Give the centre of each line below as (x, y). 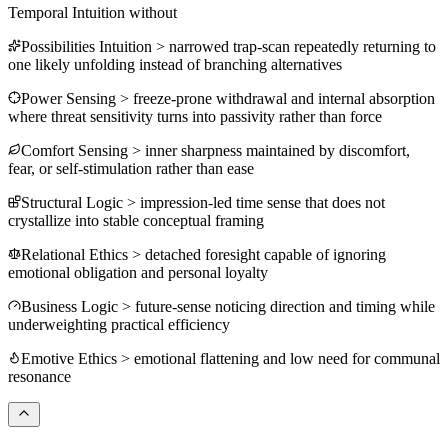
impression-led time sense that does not (262, 203)
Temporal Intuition (68, 13)
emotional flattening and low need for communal (287, 359)
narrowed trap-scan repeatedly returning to (302, 47)
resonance (39, 377)
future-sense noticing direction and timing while (285, 307)
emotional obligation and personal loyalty (138, 273)
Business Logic (69, 307)
